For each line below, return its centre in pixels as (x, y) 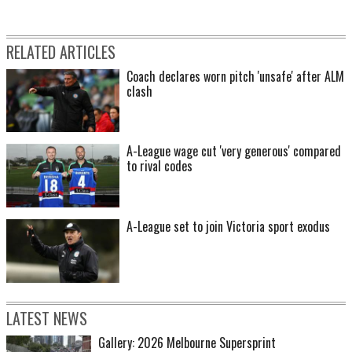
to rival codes (159, 166)
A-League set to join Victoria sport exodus (228, 227)
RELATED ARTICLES (61, 51)
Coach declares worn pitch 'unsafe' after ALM (235, 76)
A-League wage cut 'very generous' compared (234, 151)
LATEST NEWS (47, 319)
